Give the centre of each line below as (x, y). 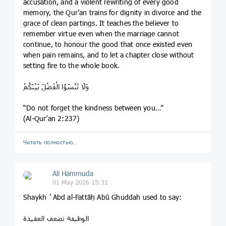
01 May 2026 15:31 (80, 182)
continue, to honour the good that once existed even (108, 44)
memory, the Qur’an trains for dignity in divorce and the (112, 13)
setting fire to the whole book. (72, 66)
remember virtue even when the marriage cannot (101, 34)
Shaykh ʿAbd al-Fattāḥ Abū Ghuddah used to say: (103, 197)
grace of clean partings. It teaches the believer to (101, 23)
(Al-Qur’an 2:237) (51, 119)
